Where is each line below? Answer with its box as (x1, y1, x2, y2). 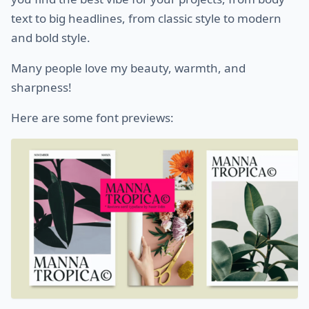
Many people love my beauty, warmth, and (11, 59, 246, 76)
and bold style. (11, 29, 90, 46)
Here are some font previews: (11, 109, 174, 126)
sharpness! (11, 79, 72, 95)
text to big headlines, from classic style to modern (11, 10, 281, 26)
